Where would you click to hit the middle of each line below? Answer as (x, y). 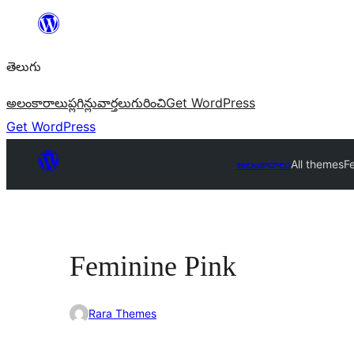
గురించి (149, 103)
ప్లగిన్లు (83, 103)
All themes (317, 164)
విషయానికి (32, 24)
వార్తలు (114, 103)
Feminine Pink (153, 267)
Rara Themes (122, 314)
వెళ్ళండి (24, 47)
